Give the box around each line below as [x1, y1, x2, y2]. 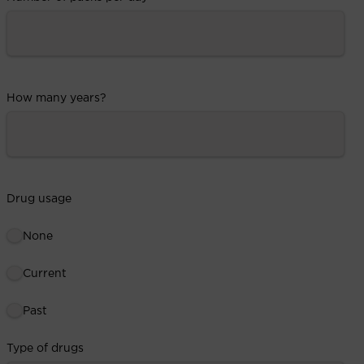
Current [23, 267, 67, 279]
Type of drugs [6, 342, 84, 354]
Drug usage [6, 193, 71, 205]
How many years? [6, 92, 106, 104]
